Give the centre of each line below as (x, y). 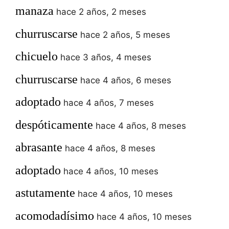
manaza (35, 11)
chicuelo (37, 56)
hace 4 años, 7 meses (109, 103)
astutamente (45, 193)
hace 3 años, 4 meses (106, 58)
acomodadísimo (55, 215)
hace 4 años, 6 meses (126, 80)
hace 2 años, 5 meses (125, 35)
